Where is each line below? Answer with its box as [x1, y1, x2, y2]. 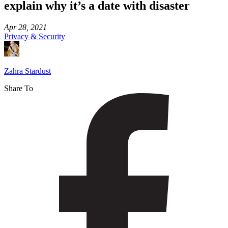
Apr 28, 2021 [4, 23, 47, 32]
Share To [4, 84, 33, 93]
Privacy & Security [4, 32, 65, 41]
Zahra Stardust [4, 67, 51, 76]
